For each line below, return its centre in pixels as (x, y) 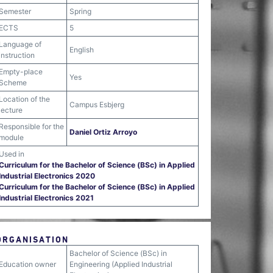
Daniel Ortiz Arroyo (103, 132)
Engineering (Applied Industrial (121, 264)
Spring (80, 11)
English (82, 50)
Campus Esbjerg (97, 105)
